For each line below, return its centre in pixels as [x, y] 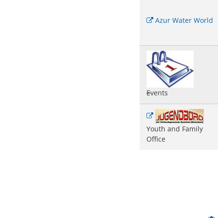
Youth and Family [175, 129]
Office [156, 139]
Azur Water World [184, 20]
